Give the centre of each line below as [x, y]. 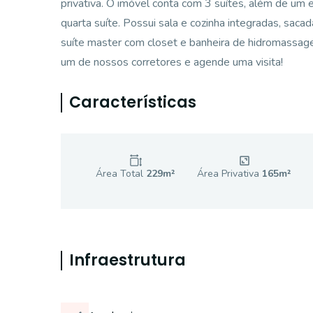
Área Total [121, 174]
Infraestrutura [128, 260]
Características [133, 102]
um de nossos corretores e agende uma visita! [172, 62]
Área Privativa [230, 174]
